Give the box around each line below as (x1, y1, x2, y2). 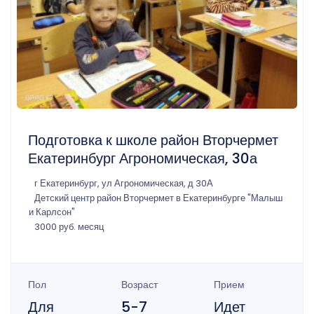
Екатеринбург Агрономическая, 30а (28, 148, 257, 168)
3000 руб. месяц (34, 220, 104, 233)
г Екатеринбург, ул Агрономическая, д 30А (34, 177, 213, 189)
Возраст (121, 277, 158, 292)
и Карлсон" (29, 205, 75, 218)
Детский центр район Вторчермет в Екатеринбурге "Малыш (34, 191, 282, 204)
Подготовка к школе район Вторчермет (28, 130, 278, 150)
